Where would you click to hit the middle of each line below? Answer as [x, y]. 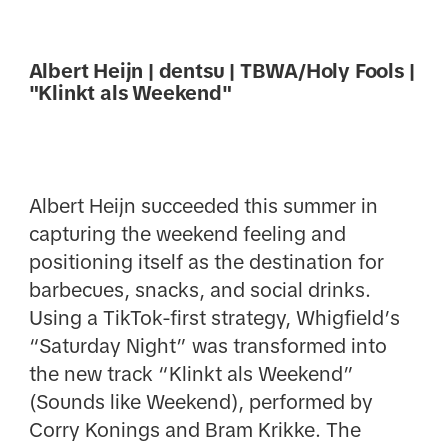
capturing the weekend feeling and [187, 234]
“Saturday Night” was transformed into [207, 346]
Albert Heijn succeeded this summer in [203, 206]
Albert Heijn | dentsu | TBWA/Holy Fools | [221, 71]
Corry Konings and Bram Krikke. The [194, 430]
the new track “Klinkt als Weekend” [191, 374]
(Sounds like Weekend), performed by [200, 402]
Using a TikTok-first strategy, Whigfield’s [214, 318]
